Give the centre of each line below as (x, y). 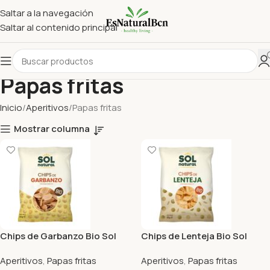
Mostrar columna (52, 129)
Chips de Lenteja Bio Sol (194, 236)
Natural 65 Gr (171, 249)
